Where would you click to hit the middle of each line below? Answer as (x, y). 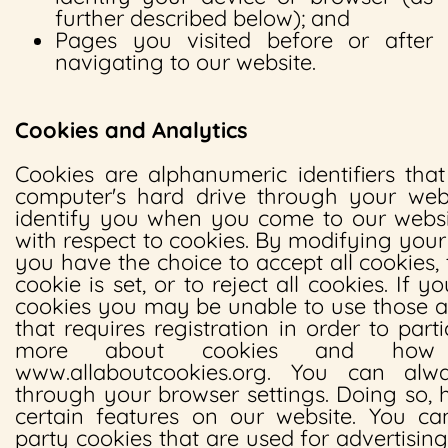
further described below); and (202, 18)
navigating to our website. (185, 62)
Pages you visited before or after (244, 40)
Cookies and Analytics (131, 130)
